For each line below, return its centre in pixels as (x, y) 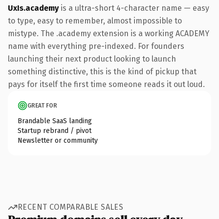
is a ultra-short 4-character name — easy (134, 8)
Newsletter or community (58, 140)
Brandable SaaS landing (55, 121)
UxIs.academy (33, 8)
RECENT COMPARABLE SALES (71, 207)
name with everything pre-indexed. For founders (96, 46)
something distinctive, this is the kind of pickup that (102, 71)
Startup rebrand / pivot (55, 131)
